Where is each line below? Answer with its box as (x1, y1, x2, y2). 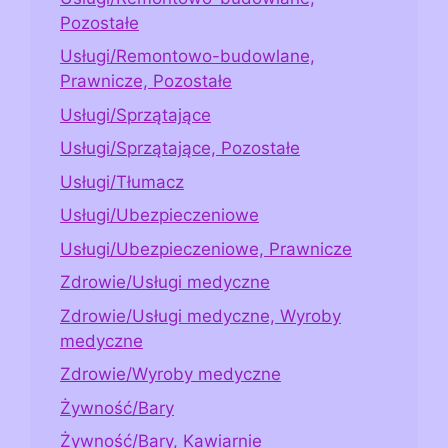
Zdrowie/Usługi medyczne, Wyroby (60, 305, 341, 326)
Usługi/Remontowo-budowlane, (60, 46, 315, 67)
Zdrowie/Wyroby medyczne (60, 364, 281, 385)
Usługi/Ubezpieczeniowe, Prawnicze (60, 238, 352, 259)
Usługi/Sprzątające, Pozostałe (60, 138, 300, 159)
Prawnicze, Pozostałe (60, 71, 232, 92)
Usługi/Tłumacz (60, 171, 184, 192)
